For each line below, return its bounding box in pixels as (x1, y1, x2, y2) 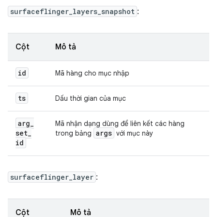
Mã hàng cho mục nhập (55, 69, 129, 77)
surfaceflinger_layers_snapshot (10, 7, 135, 16)
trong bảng (55, 129, 93, 138)
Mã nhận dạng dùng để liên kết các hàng (55, 119, 185, 128)
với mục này (114, 129, 153, 138)
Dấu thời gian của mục (55, 94, 126, 103)
